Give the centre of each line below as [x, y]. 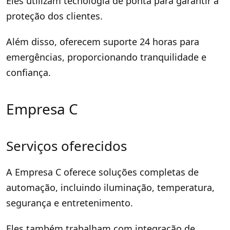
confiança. [28, 72]
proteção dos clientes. [54, 16]
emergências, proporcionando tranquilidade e [106, 57]
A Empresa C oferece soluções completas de [102, 172]
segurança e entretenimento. [70, 203]
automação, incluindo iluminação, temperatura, [110, 187]
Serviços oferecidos [66, 146]
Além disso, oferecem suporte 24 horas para [103, 41]
